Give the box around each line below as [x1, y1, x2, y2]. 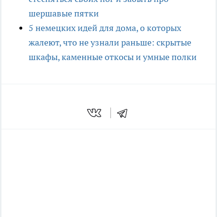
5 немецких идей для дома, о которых [29, 22, 181, 34]
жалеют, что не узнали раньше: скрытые [29, 37, 191, 48]
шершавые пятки [29, 8, 99, 19]
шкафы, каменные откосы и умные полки [29, 51, 197, 63]
